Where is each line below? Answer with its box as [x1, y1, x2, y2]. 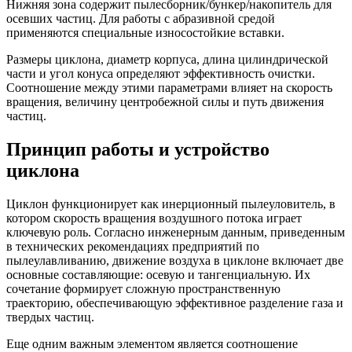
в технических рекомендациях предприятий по [6, 239, 259, 253]
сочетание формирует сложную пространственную [6, 281, 280, 295]
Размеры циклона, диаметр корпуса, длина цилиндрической [6, 53, 328, 67]
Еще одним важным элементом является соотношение [6, 336, 298, 350]
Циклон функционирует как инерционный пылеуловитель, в [6, 196, 335, 211]
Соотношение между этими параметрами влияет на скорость [6, 81, 332, 95]
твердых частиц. [6, 310, 94, 324]
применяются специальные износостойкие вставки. [6, 26, 284, 40]
